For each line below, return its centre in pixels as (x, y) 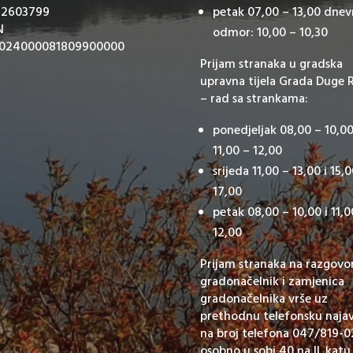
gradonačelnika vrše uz (264, 299)
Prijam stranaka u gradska (271, 64)
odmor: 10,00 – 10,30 (270, 33)
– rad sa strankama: (254, 99)
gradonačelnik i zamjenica (272, 282)
